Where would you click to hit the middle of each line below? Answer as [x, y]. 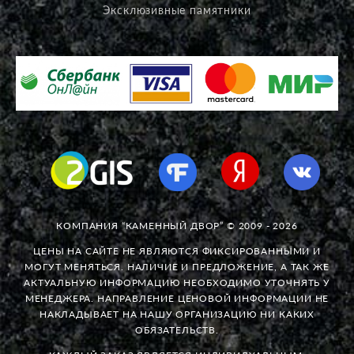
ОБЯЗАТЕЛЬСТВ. [177, 330]
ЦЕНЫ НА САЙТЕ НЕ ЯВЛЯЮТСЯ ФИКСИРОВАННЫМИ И [177, 250]
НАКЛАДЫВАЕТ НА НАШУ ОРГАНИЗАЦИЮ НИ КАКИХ [177, 314]
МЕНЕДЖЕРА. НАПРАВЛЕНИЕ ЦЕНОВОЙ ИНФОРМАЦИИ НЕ [177, 298]
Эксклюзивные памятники [177, 10]
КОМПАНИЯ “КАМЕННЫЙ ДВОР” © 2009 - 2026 [177, 225]
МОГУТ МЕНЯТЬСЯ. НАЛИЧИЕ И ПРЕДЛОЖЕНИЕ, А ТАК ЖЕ [177, 266]
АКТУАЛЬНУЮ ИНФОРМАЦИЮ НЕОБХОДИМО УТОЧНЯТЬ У [177, 282]
